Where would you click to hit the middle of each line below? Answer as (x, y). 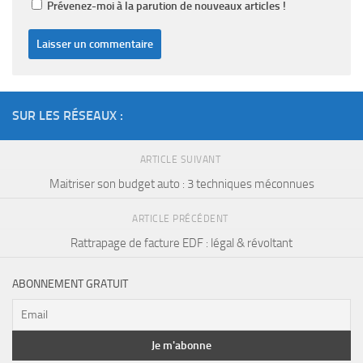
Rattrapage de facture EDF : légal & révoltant (181, 243)
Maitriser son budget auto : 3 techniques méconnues (181, 184)
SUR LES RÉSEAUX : (68, 116)
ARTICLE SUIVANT (181, 160)
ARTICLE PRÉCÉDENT (181, 219)
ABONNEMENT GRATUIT (70, 284)
